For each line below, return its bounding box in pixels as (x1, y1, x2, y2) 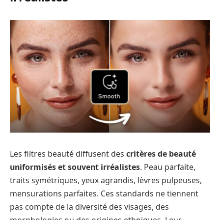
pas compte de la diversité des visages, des (10, 201, 169, 212)
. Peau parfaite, (140, 161, 195, 172)
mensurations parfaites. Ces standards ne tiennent (10, 188, 198, 199)
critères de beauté (126, 148, 196, 159)
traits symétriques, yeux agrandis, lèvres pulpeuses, (10, 174, 202, 186)
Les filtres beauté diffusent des (10, 148, 126, 159)
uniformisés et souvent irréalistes (10, 161, 140, 172)
